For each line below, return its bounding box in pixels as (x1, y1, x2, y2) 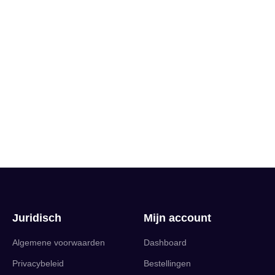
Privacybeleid (12, 258, 64, 268)
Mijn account (144, 212, 211, 224)
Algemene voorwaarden (12, 238, 105, 247)
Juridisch (12, 212, 61, 224)
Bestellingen (144, 258, 191, 268)
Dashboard (144, 238, 187, 247)
